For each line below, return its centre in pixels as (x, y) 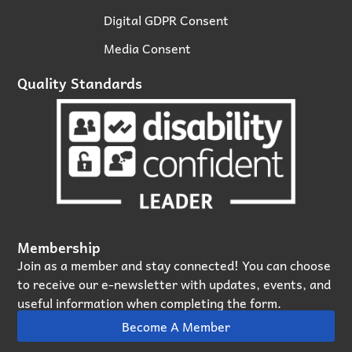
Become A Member (176, 326)
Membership (59, 247)
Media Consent (148, 48)
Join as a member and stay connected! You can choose (174, 265)
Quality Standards (80, 82)
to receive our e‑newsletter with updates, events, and (174, 284)
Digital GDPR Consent (167, 19)
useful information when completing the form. (150, 303)
